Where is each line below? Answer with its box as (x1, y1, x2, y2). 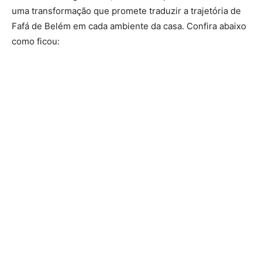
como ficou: (12, 36, 60, 47)
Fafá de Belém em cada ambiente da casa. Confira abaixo (12, 20, 246, 32)
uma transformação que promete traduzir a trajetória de (12, 5, 241, 17)
